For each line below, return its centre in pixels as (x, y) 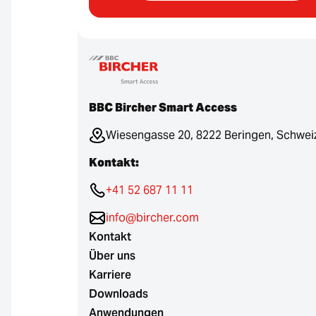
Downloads (119, 294)
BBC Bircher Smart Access (163, 108)
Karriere (110, 275)
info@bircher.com (152, 218)
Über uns (112, 256)
